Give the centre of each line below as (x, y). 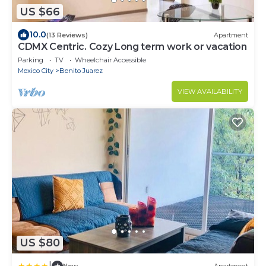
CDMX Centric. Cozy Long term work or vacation (132, 47)
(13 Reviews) (67, 35)
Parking (31, 60)
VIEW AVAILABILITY (210, 92)
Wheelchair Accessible (110, 60)
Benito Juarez (81, 71)
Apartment (231, 35)
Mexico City (36, 71)
